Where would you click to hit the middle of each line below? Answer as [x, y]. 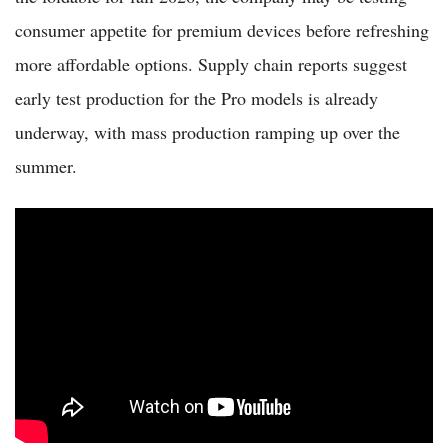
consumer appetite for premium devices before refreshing [222, 29]
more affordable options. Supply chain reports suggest [211, 63]
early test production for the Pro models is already [196, 97]
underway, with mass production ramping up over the [207, 131]
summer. [46, 165]
